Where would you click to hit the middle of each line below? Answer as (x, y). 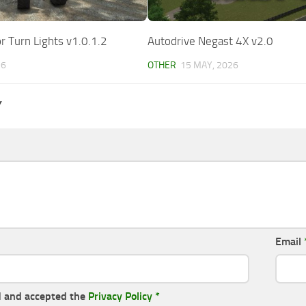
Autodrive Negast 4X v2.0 (211, 41)
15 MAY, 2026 (210, 65)
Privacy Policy (120, 296)
